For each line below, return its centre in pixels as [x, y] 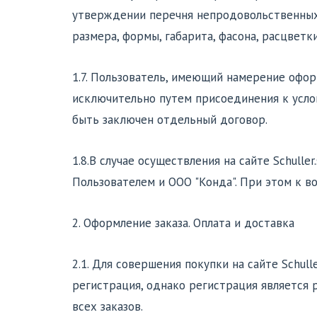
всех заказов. [108, 306]
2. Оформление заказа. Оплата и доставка [183, 223]
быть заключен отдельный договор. [170, 119]
